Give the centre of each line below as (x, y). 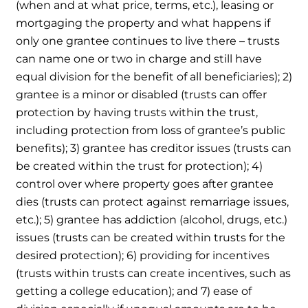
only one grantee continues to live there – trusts (148, 41)
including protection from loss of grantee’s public (151, 130)
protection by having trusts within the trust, (137, 112)
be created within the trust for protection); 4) (140, 166)
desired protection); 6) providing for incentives (143, 255)
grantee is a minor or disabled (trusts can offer (142, 94)
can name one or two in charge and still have (139, 58)
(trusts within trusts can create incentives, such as (154, 273)
